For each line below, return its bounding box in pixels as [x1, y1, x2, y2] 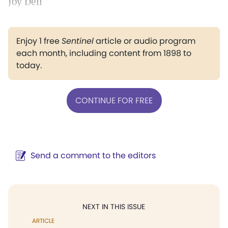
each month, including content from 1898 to [16, 47, 191, 59]
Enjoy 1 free [16, 35, 62, 47]
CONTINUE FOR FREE [75, 94, 153, 106]
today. [16, 60, 42, 71]
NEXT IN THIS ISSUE [82, 202, 145, 212]
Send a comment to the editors [31, 150, 156, 161]
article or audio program [94, 35, 195, 47]
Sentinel [62, 35, 94, 47]
